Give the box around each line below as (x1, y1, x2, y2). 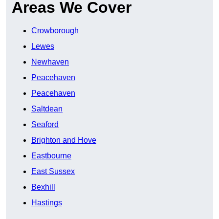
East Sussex (31, 167, 75, 176)
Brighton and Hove (31, 136, 96, 145)
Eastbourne (31, 152, 71, 160)
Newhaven (31, 58, 69, 66)
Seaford (31, 120, 59, 129)
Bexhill (31, 183, 55, 192)
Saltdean (31, 105, 63, 113)
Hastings (31, 198, 62, 207)
